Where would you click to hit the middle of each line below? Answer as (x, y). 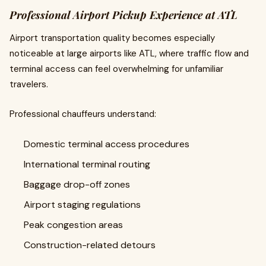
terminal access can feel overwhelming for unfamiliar (116, 69)
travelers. (29, 84)
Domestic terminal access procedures (107, 144)
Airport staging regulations (82, 205)
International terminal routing (87, 164)
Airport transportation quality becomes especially (112, 38)
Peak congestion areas (73, 225)
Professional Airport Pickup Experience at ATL (123, 15)
